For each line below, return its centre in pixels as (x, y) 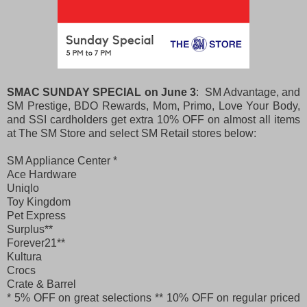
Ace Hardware (42, 174)
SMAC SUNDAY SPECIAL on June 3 (102, 92)
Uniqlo (23, 188)
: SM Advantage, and (248, 92)
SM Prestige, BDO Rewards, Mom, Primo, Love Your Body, (153, 106)
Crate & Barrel (41, 284)
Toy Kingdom (39, 201)
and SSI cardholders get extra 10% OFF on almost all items (153, 119)
